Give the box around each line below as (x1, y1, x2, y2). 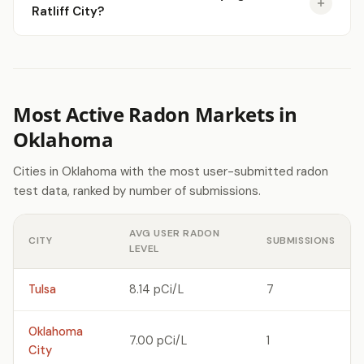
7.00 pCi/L (129, 333, 187, 348)
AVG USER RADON (129, 227, 220, 240)
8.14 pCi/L (129, 282, 184, 297)
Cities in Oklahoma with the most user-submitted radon (13, 163, 328, 180)
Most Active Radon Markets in (13, 101, 297, 128)
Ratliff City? (32, 3, 104, 19)
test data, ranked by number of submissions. (13, 183, 261, 199)
